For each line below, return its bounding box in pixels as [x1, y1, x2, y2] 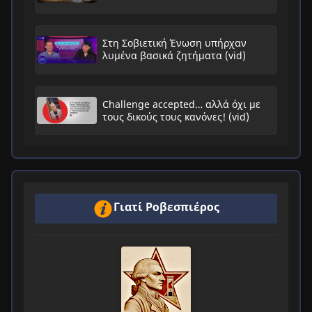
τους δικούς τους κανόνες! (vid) [102, 109, 249, 123]
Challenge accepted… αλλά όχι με [102, 97, 260, 111]
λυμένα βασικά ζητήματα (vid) [102, 49, 246, 63]
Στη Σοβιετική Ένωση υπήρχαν [102, 36, 247, 50]
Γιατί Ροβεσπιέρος [114, 198, 219, 214]
